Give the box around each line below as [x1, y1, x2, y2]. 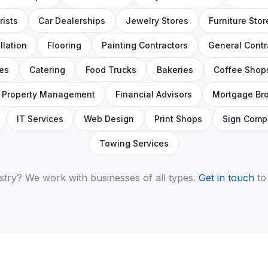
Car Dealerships [38, 16, 105, 26]
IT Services [16, 114, 63, 124]
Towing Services [99, 138, 169, 148]
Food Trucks [85, 65, 136, 75]
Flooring [47, 40, 81, 50]
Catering [29, 65, 65, 75]
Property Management [2, 89, 95, 99]
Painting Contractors [101, 40, 188, 50]
